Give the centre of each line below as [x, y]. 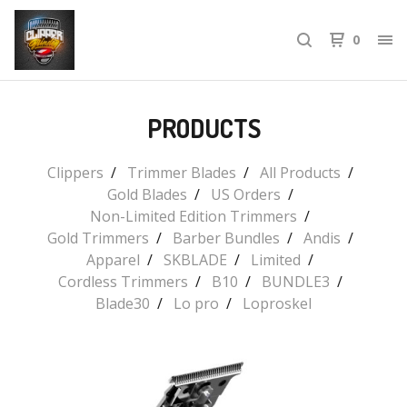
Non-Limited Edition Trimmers [194, 216]
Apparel [113, 260]
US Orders [245, 194]
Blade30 [123, 303]
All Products [300, 173]
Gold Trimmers [98, 238]
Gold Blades [147, 194]
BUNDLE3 [295, 282]
